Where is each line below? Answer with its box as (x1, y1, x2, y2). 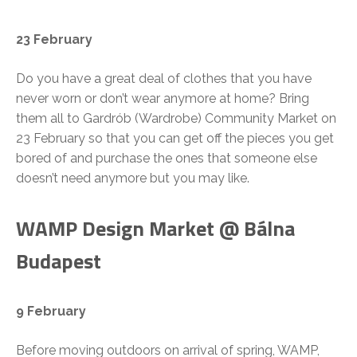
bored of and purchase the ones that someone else (16, 151, 317, 167)
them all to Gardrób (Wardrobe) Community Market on (16, 111, 336, 127)
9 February (16, 304, 86, 320)
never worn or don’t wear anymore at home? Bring (16, 91, 309, 107)
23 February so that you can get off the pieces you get (16, 131, 334, 147)
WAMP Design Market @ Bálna (16, 213, 295, 245)
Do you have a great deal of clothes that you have (16, 71, 312, 87)
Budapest (16, 245, 101, 277)
